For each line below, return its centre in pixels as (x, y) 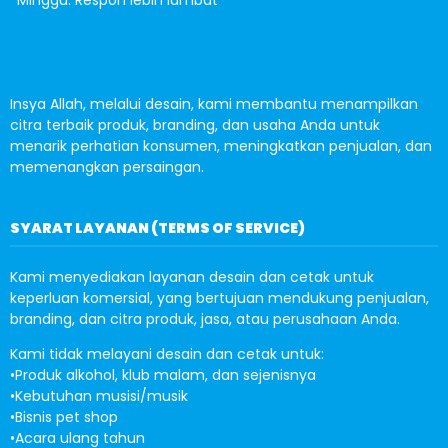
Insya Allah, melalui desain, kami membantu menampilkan (214, 104)
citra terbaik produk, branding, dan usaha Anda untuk (195, 125)
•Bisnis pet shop (64, 417)
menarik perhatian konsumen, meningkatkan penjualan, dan (221, 146)
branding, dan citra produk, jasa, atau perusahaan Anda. (205, 319)
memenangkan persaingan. (107, 167)
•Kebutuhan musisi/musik (99, 396)
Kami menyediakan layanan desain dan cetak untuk (192, 277)
